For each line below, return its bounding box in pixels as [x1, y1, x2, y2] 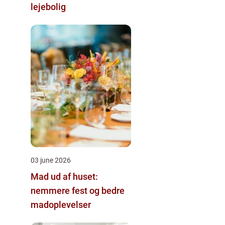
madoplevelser [31, 199, 91, 210]
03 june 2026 [31, 156, 71, 164]
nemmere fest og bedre [31, 185, 125, 196]
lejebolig [31, 1, 66, 12]
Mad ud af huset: [31, 171, 98, 182]
